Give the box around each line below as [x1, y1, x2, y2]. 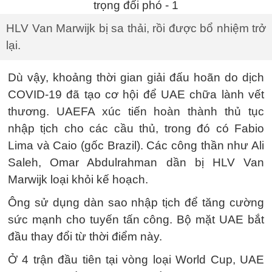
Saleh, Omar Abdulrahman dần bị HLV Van [8, 156, 264, 169]
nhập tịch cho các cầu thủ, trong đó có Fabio [8, 122, 264, 135]
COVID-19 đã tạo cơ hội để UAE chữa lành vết [8, 88, 264, 101]
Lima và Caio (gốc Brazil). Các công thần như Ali [8, 139, 264, 152]
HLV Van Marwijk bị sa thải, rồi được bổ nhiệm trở [6, 22, 266, 35]
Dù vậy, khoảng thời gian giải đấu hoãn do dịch [8, 71, 264, 84]
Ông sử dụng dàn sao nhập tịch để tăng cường [8, 196, 264, 209]
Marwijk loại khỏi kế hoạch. [8, 173, 148, 186]
